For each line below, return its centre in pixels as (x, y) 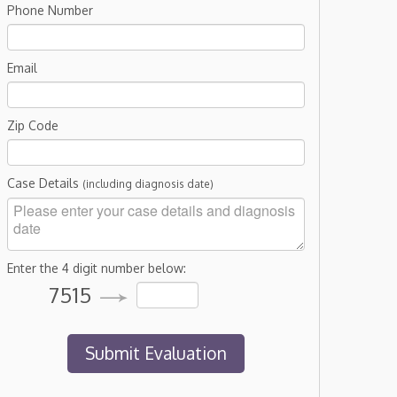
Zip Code (33, 125)
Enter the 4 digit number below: (97, 268)
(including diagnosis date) (148, 184)
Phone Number (50, 10)
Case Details (45, 183)
